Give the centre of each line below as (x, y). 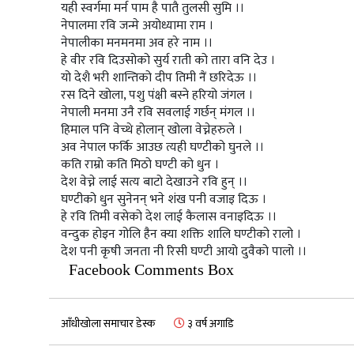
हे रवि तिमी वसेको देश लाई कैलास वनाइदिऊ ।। (169, 217)
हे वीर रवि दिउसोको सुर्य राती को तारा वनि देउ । (168, 61)
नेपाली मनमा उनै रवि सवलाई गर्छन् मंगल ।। (158, 113)
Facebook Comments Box (151, 270)
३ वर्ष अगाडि (209, 324)
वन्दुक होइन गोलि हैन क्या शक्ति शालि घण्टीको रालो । (181, 235)
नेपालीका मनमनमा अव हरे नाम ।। (137, 43)
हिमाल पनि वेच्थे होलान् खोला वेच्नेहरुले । (152, 130)
